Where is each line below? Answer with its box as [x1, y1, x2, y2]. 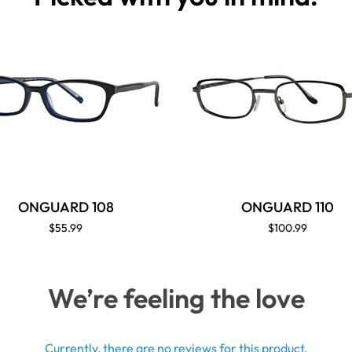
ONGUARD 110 [240, 198, 334, 217]
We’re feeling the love [47, 281, 305, 315]
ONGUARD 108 [17, 198, 114, 217]
